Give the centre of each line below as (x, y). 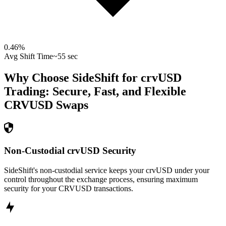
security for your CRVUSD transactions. (69, 188)
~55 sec (65, 56)
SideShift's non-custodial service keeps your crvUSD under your (107, 170)
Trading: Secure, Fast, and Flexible (95, 92)
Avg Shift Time (29, 56)
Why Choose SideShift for (72, 78)
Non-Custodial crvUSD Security (70, 150)
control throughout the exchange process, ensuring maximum (101, 179)
